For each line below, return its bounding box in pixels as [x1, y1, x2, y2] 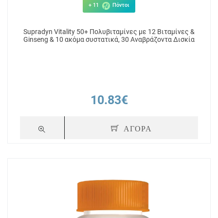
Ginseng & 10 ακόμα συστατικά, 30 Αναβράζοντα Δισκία [23, 36, 195, 44]
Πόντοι [111, 2, 129, 9]
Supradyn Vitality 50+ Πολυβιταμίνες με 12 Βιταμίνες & [23, 28, 195, 36]
